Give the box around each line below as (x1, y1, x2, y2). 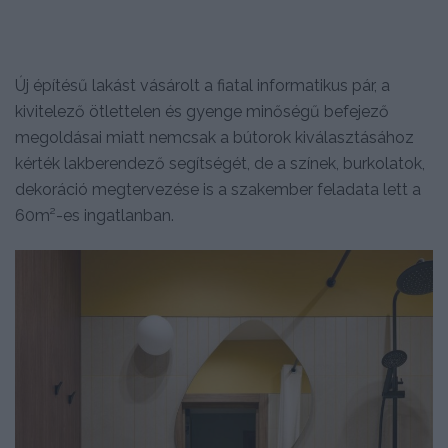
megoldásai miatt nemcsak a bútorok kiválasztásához (15, 128, 414, 148)
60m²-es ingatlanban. (15, 206, 174, 226)
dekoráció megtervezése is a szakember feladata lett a (15, 180, 421, 200)
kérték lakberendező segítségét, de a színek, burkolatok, (15, 154, 425, 174)
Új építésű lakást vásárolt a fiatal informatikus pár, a (15, 76, 390, 96)
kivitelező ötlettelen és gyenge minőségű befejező (15, 102, 389, 122)
